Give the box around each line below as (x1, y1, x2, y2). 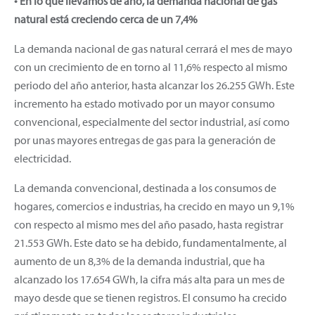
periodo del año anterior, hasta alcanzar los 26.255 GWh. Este (14, 77, 295, 92)
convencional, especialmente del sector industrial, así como (14, 114, 290, 129)
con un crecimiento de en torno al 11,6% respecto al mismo (14, 59, 288, 74)
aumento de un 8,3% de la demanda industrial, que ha (14, 253, 265, 268)
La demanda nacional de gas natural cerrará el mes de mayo (14, 41, 292, 56)
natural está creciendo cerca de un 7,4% (14, 11, 198, 26)
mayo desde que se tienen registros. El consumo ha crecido (14, 290, 287, 304)
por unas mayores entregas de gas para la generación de (14, 132, 276, 147)
